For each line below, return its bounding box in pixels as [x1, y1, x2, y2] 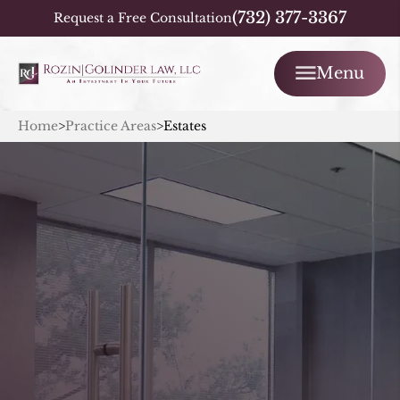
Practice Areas [65, 118, 156, 134]
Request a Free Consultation [54, 10, 232, 26]
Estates [163, 118, 206, 134]
